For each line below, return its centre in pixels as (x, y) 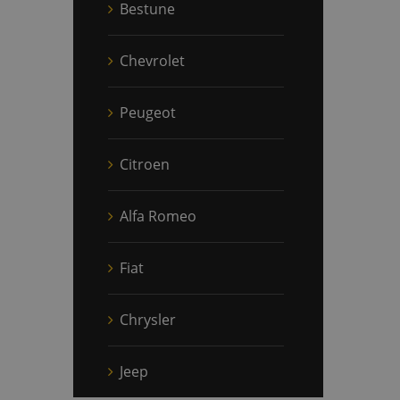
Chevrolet (152, 60)
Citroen (145, 164)
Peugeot (148, 112)
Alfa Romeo (158, 216)
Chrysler (148, 319)
